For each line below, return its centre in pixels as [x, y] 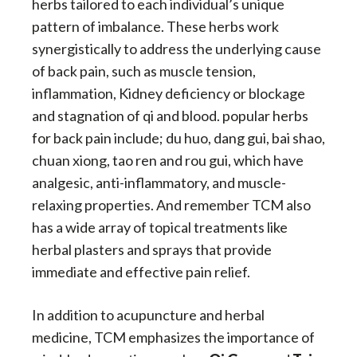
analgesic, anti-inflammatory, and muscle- [159, 183]
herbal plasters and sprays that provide [152, 250]
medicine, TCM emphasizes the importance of [173, 337]
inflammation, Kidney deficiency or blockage [169, 94]
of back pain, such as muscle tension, [144, 71]
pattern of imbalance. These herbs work [155, 27]
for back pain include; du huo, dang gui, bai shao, [178, 138]
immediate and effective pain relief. [141, 272]
